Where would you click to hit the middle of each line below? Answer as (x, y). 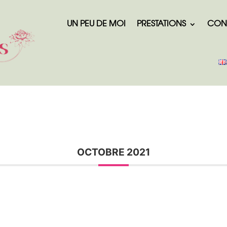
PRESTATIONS (161, 24)
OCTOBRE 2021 (113, 152)
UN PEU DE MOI (96, 24)
